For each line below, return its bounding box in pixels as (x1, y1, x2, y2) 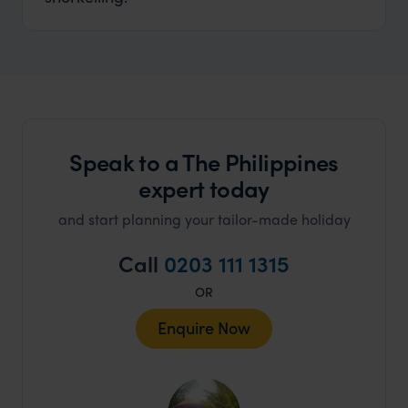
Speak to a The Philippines (69, 145, 339, 179)
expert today (138, 171, 270, 206)
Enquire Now (158, 316, 250, 340)
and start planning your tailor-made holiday (57, 209, 351, 230)
